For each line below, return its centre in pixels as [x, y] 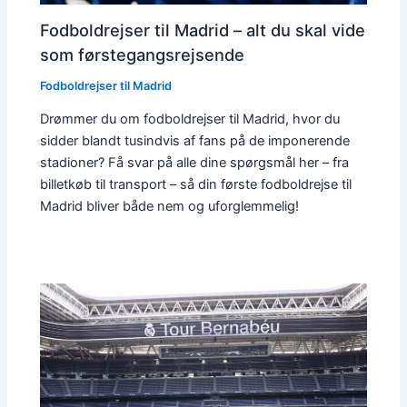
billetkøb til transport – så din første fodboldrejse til [196, 185]
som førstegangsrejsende [143, 54]
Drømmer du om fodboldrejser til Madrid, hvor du [190, 119]
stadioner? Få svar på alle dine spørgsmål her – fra [195, 163]
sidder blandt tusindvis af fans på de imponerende [195, 141]
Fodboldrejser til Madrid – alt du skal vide [203, 30]
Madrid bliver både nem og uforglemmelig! [170, 207]
